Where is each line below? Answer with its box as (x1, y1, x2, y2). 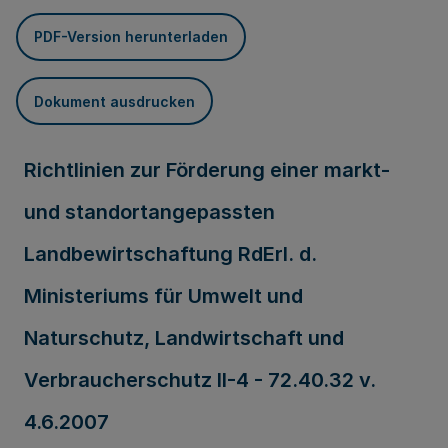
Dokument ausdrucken (34, 92, 195, 110)
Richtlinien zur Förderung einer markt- (24, 158, 390, 182)
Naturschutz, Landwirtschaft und (24, 326, 344, 350)
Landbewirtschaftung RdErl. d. (24, 242, 317, 266)
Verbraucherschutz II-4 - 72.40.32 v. (24, 368, 376, 392)
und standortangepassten (24, 200, 275, 224)
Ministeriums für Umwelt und (24, 284, 303, 308)
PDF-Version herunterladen (34, 28, 228, 45)
